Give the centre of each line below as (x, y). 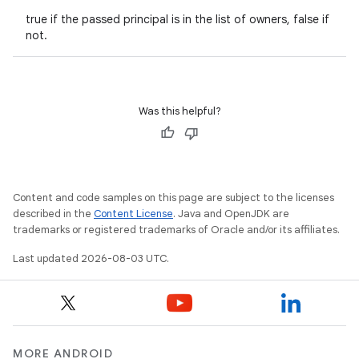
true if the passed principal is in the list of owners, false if (177, 19)
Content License (133, 214)
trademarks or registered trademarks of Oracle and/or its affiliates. (176, 230)
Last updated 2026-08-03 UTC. (91, 258)
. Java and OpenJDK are (231, 214)
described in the (53, 214)
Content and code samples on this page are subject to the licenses (173, 198)
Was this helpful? (179, 111)
